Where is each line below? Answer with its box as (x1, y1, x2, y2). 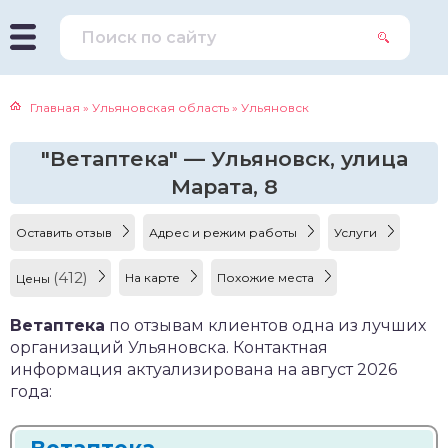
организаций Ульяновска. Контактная (10, 338, 328, 357)
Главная (30, 100, 80, 115)
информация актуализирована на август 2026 (10, 360, 397, 379)
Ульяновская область (92, 100, 229, 115)
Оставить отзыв (16, 225, 115, 240)
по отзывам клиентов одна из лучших (105, 316, 426, 335)
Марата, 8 (170, 174, 278, 199)
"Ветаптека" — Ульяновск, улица (40, 146, 408, 171)
